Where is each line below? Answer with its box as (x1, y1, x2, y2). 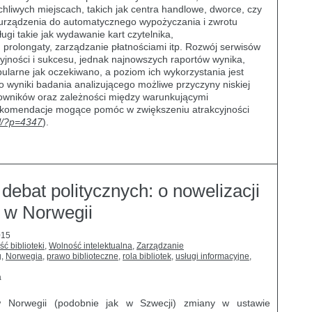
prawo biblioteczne (47, 251, 118, 261)
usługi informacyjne (175, 251, 249, 261)
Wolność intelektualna (49, 241, 132, 251)
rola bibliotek (123, 251, 171, 261)
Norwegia (6, 251, 42, 261)
